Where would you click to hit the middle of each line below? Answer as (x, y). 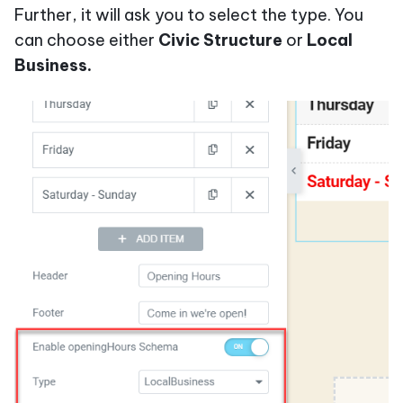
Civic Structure (220, 40)
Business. (53, 65)
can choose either (86, 40)
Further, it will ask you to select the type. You (189, 14)
